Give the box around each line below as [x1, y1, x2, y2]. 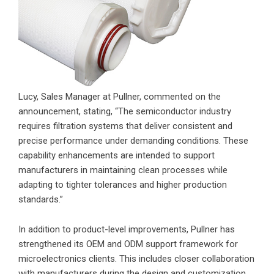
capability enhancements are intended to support [18, 150, 215, 161]
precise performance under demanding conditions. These [18, 135, 248, 147]
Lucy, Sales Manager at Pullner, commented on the [18, 91, 221, 103]
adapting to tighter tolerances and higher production [18, 179, 227, 191]
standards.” [18, 194, 63, 206]
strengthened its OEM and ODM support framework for [18, 239, 238, 250]
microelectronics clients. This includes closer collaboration [18, 253, 254, 265]
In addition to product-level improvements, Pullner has [18, 224, 235, 235]
